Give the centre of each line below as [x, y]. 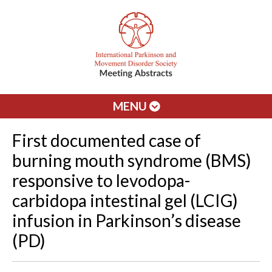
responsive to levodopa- [101, 180]
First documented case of [107, 140]
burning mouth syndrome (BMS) [132, 160]
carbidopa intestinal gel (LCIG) [125, 200]
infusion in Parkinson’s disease [127, 220]
